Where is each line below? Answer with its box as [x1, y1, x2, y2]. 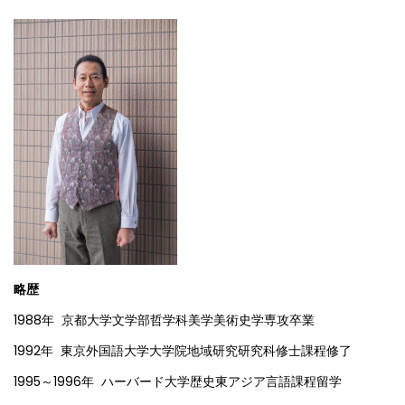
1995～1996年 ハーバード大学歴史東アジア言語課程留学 [14, 372, 342, 391]
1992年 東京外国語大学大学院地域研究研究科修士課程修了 [14, 342, 352, 361]
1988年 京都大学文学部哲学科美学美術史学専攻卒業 [14, 311, 315, 330]
